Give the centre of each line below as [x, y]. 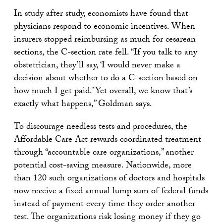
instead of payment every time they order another [105, 205]
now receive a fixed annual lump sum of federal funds [111, 192]
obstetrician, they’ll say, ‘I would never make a [97, 66]
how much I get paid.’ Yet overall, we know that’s [103, 92]
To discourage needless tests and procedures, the [101, 128]
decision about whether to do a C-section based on [106, 79]
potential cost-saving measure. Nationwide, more [103, 166]
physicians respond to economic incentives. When [105, 28]
